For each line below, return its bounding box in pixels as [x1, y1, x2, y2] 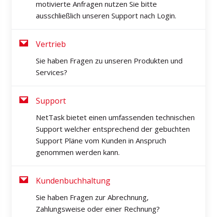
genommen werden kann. [36, 147, 120, 157]
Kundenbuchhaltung [36, 175, 110, 186]
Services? [36, 67, 67, 77]
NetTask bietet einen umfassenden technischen [36, 112, 195, 122]
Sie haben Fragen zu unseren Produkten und [36, 56, 183, 65]
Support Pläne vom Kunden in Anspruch [36, 136, 166, 145]
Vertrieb [36, 39, 66, 49]
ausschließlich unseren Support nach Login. [36, 11, 176, 20]
